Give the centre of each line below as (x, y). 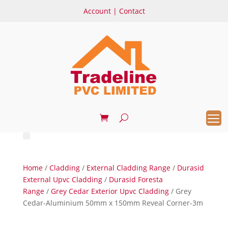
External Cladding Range (128, 168)
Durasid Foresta (136, 179)
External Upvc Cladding (62, 179)
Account (97, 11)
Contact (132, 11)
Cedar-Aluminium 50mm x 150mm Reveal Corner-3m (113, 203)
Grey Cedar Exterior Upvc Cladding (110, 191)
